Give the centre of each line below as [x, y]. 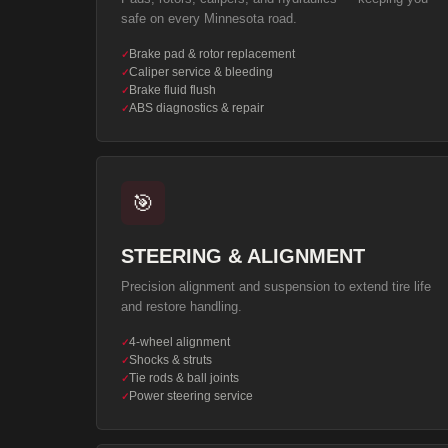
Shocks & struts [170, 360]
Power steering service [191, 396]
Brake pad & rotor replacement [212, 54]
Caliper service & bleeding [201, 72]
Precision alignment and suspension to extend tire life [276, 286]
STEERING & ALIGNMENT [243, 256]
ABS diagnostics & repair [196, 108]
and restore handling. [181, 306]
